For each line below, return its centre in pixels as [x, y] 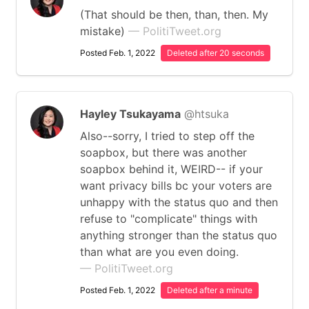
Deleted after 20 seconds [216, 53]
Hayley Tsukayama [130, 114]
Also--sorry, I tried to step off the [167, 136]
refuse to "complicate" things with [169, 219]
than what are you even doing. [159, 252]
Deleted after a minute [210, 290]
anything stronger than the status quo [179, 235]
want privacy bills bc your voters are [176, 186]
